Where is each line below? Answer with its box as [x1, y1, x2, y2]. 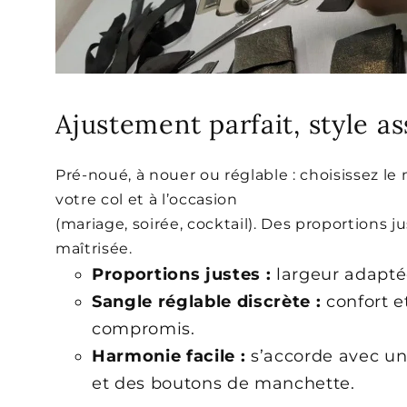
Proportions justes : [92, 263, 272, 283]
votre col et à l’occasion [55, 190, 238, 208]
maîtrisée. [55, 239, 133, 257]
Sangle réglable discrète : [92, 291, 322, 311]
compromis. [92, 318, 195, 338]
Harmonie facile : [92, 345, 246, 365]
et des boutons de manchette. [92, 372, 355, 392]
